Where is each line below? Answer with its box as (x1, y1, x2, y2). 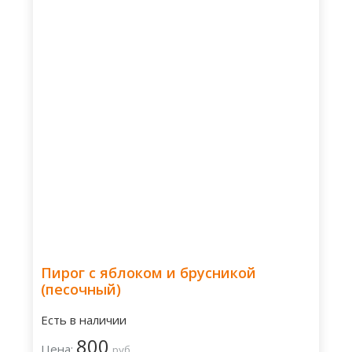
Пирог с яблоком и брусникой (41, 263, 256, 282)
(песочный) (41, 280, 121, 299)
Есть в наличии (41, 312, 126, 328)
